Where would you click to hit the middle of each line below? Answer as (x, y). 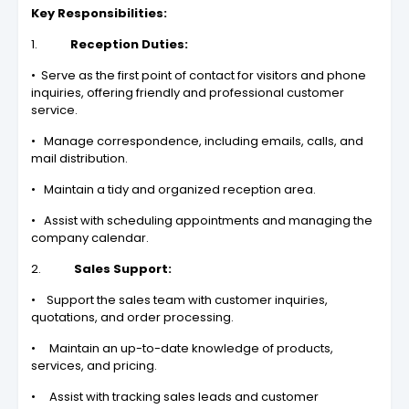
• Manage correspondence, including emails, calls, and (197, 142)
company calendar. (102, 238)
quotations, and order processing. (132, 318)
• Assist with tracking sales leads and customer (175, 397)
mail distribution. (79, 159)
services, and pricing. (94, 366)
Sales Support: (123, 269)
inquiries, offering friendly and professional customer (188, 93)
